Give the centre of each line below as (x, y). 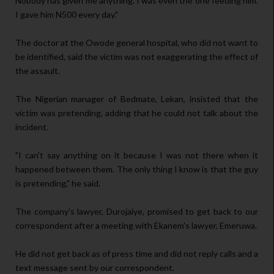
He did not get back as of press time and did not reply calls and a (137, 254)
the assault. (38, 71)
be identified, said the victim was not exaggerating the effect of (137, 57)
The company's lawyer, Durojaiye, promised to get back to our (137, 212)
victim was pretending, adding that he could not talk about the (137, 113)
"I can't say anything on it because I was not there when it (137, 155)
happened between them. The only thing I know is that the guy (137, 169)
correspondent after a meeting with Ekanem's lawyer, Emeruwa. (136, 226)
